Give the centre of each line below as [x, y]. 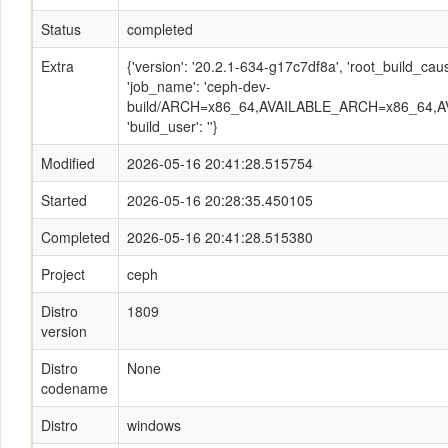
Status [61, 29]
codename [74, 388]
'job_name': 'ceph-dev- [199, 86]
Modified [68, 163]
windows [154, 425]
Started [64, 200]
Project [63, 274]
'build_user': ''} [172, 126]
